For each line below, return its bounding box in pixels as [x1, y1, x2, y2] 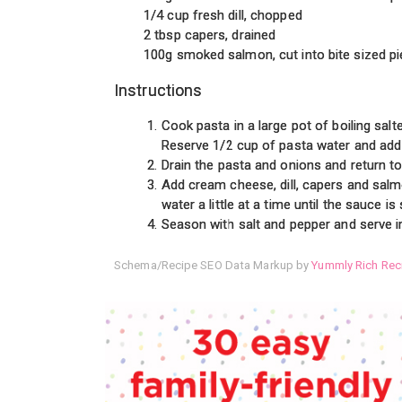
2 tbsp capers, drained [144, 27, 276, 44]
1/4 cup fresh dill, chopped [144, 7, 302, 24]
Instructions [114, 81, 203, 100]
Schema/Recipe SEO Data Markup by [114, 258, 312, 273]
